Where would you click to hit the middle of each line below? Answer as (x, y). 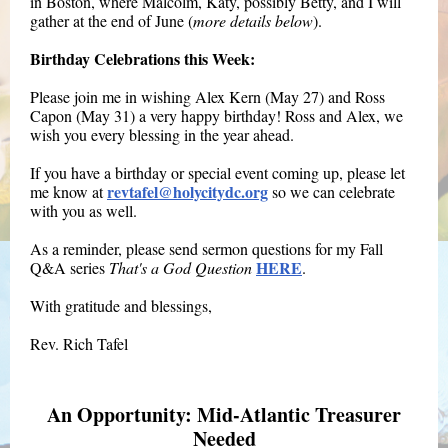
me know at (68, 191)
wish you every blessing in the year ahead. (162, 134)
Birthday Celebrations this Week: (142, 58)
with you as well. (83, 210)
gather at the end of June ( (111, 20)
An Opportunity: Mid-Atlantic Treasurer (224, 414)
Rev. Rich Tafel (79, 343)
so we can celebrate (331, 191)
